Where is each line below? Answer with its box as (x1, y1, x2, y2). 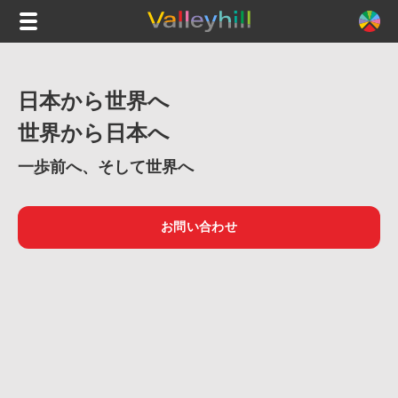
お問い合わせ (161, 220, 237, 234)
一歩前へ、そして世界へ (18, 158, 194, 176)
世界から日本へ (18, 122, 171, 145)
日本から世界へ (18, 90, 171, 113)
